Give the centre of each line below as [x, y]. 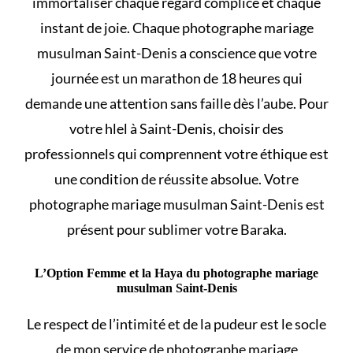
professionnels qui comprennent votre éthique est [176, 153]
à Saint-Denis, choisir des [206, 128]
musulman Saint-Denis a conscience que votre [176, 52]
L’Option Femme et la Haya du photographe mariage [176, 273]
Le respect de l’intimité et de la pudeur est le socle [176, 323]
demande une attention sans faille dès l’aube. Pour [176, 103]
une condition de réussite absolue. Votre [176, 178]
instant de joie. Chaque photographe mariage [176, 27]
